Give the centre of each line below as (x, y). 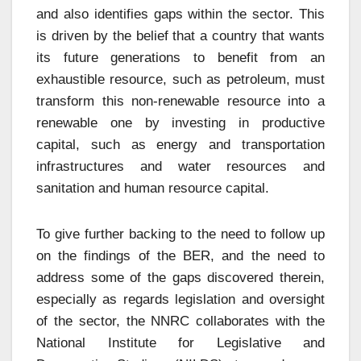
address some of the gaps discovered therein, (180, 277)
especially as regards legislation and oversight (180, 299)
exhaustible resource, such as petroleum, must (180, 79)
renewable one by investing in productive (180, 122)
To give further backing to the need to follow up (180, 234)
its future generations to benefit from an (180, 57)
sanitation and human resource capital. (153, 188)
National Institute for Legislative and (180, 342)
